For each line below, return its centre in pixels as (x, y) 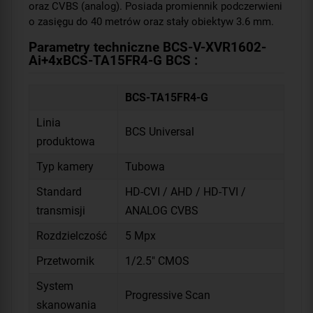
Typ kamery (65, 166)
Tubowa (145, 166)
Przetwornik (65, 261)
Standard (59, 191)
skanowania (66, 305)
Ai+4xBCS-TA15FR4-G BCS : (113, 60)
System (55, 286)
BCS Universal (160, 131)
